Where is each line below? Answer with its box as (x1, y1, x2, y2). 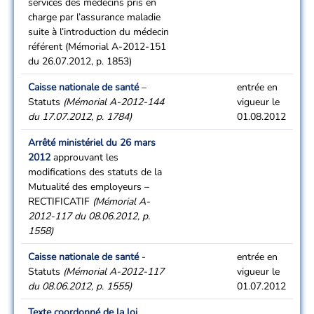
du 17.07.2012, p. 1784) (28, 110, 132, 123)
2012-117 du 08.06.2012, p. (28, 210, 150, 223)
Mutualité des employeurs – (28, 180, 149, 193)
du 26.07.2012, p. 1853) (28, 55, 132, 68)
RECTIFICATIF (28, 195, 93, 208)
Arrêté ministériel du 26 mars (28, 136, 156, 149)
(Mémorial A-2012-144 (63, 95, 164, 109)
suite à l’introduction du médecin (28, 25, 169, 39)
